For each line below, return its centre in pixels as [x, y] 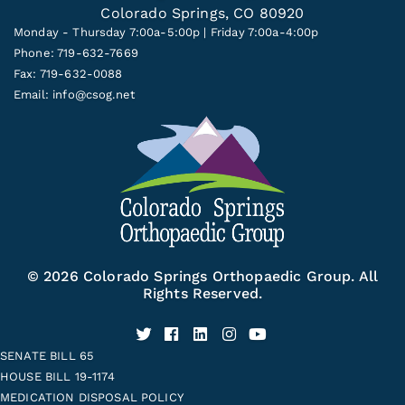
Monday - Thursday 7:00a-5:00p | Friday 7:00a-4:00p [166, 33]
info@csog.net [94, 95]
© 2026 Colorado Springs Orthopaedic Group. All [202, 276]
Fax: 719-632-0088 [68, 74]
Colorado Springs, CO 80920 [202, 14]
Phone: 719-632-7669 [76, 53]
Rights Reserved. [202, 293]
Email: [33, 95]
